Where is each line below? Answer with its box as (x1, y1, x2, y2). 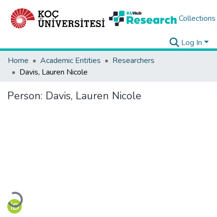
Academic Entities (40, 55, 101, 66)
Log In (181, 37, 202, 48)
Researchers (112, 55, 155, 66)
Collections (178, 13, 216, 24)
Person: (7, 89, 46, 103)
